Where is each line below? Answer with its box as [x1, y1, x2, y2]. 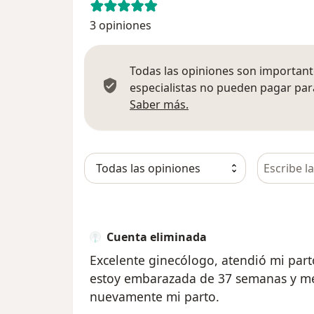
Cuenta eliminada [107, 228, 207, 245]
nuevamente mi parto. [90, 287, 219, 305]
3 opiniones [90, 17, 151, 33]
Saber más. [130, 96, 189, 112]
